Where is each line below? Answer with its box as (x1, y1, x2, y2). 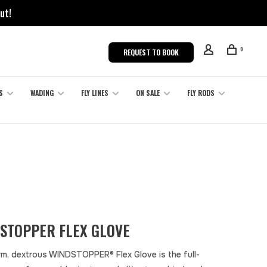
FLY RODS (187, 88, 215, 98)
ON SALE (136, 88, 160, 98)
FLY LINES (81, 88, 108, 98)
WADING (30, 88, 54, 98)
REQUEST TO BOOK (123, 47, 179, 57)
